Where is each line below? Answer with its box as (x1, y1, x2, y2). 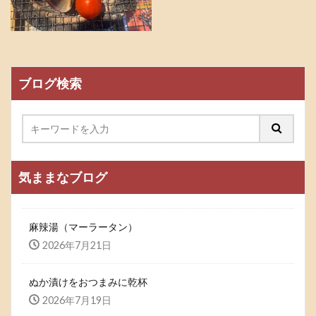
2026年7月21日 (42, 239, 111, 252)
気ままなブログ (18, 169, 107, 186)
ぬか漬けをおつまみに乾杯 (29, 276, 147, 288)
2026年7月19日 (42, 294, 111, 307)
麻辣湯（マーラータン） (29, 221, 138, 233)
